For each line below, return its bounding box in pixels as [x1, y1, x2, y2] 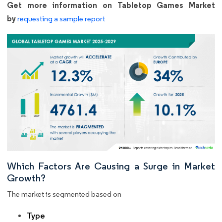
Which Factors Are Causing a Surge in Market [7, 160, 215, 172]
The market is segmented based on [7, 189, 121, 199]
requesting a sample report [17, 13, 105, 23]
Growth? [7, 172, 46, 184]
